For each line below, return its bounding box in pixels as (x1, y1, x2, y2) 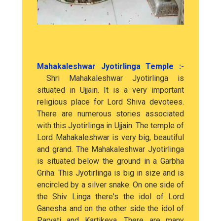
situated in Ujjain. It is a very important (37, 85, 184, 95)
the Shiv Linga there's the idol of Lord (37, 192, 184, 201)
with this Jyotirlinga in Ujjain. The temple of (37, 121, 184, 130)
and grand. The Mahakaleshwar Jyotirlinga (37, 145, 184, 154)
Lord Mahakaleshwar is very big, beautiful (37, 133, 184, 142)
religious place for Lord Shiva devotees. (37, 97, 184, 107)
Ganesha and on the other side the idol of (37, 204, 184, 213)
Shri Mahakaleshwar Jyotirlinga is (37, 74, 184, 83)
